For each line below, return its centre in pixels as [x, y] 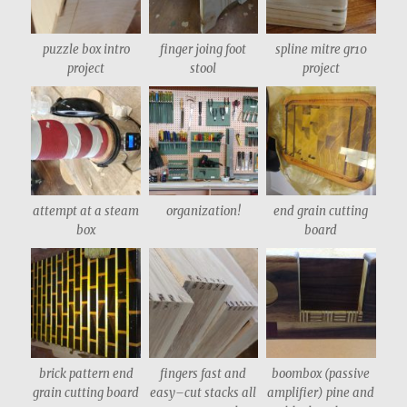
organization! [203, 212]
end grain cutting [321, 212]
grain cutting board [86, 392]
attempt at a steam [86, 212]
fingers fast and [203, 373]
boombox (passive [321, 373]
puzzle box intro [86, 50]
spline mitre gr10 [321, 50]
